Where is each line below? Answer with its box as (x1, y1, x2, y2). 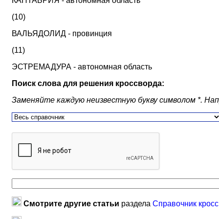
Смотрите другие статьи (23, 199, 119, 208)
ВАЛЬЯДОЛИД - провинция (12, 29, 112, 38)
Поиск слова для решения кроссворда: (12, 79, 164, 88)
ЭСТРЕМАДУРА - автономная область (12, 63, 152, 71)
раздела (119, 199, 153, 208)
